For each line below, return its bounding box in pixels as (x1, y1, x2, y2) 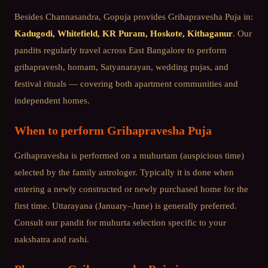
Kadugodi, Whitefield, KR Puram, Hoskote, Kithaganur (14, 28, 233, 38)
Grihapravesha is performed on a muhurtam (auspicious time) (14, 150, 244, 160)
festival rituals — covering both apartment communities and (14, 78, 238, 89)
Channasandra (45, 11, 99, 22)
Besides (14, 11, 45, 22)
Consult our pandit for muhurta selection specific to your (14, 217, 226, 227)
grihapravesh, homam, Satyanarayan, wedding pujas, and (14, 61, 229, 72)
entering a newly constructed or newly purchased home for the (14, 183, 248, 194)
